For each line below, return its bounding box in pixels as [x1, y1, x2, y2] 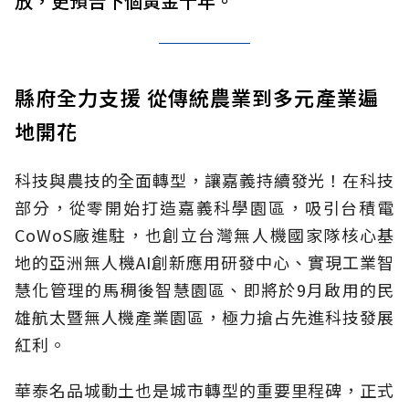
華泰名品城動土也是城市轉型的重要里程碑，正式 [15, 378, 394, 403]
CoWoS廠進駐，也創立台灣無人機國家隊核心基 [15, 223, 394, 247]
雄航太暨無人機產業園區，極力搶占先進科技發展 [15, 305, 394, 330]
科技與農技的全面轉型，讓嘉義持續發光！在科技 [15, 168, 394, 193]
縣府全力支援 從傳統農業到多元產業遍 [15, 82, 379, 112]
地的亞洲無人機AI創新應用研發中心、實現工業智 [15, 250, 394, 275]
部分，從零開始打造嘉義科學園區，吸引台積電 [15, 195, 394, 220]
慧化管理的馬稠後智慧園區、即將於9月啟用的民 [15, 278, 394, 302]
